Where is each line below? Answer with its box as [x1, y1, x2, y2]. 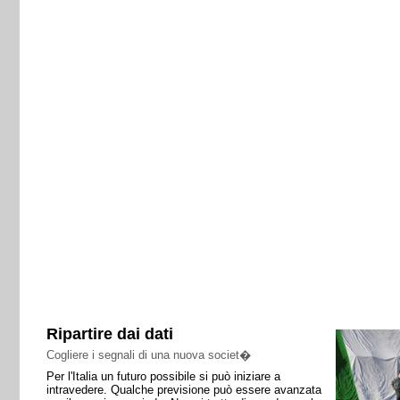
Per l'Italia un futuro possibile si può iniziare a [46, 370, 280, 383]
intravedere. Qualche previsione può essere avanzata [46, 383, 321, 396]
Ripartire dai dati [46, 325, 173, 343]
